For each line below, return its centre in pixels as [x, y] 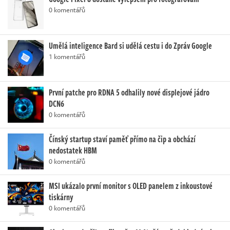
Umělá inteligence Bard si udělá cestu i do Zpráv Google [130, 45]
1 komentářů [67, 56]
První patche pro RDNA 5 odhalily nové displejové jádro [129, 92]
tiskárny [61, 197]
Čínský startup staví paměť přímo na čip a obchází [122, 139]
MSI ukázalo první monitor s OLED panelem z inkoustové [131, 186]
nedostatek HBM [73, 150]
